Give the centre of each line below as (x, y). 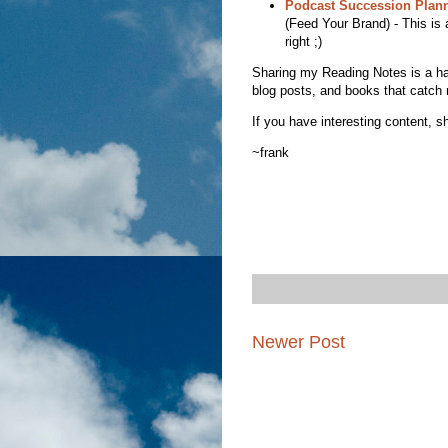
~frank (270, 153)
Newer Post (298, 341)
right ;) (303, 42)
